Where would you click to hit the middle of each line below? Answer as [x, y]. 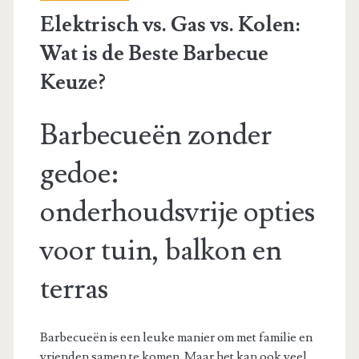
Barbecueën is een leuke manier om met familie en [176, 337]
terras [74, 289]
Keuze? [73, 82]
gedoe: [79, 173]
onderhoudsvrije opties [177, 212]
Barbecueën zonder [155, 135]
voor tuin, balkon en [161, 250]
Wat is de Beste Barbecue [154, 53]
